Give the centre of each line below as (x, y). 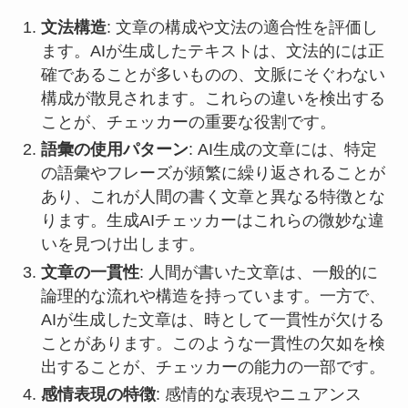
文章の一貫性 (90, 272)
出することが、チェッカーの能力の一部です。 (213, 367)
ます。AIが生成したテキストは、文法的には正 (212, 51)
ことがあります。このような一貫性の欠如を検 (213, 343)
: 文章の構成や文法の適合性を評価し (242, 27)
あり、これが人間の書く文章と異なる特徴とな (213, 197)
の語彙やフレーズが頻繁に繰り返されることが (213, 173)
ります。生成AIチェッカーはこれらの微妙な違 (212, 221)
